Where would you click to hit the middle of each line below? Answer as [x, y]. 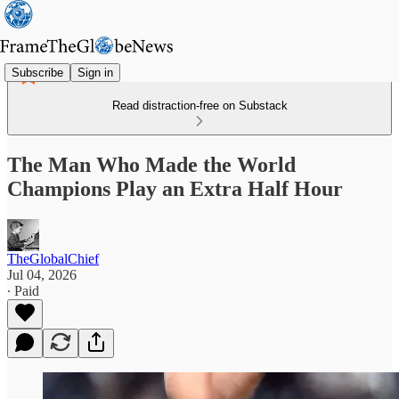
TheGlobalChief [53, 258]
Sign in [95, 72]
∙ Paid [23, 290]
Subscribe [37, 72]
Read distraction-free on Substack [199, 106]
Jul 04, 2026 [42, 274]
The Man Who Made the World [151, 164]
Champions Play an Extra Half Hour [175, 188]
